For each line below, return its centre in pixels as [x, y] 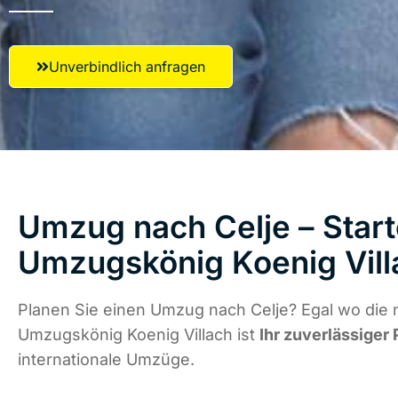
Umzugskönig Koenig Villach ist [139, 335]
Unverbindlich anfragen [127, 67]
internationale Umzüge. [106, 360]
